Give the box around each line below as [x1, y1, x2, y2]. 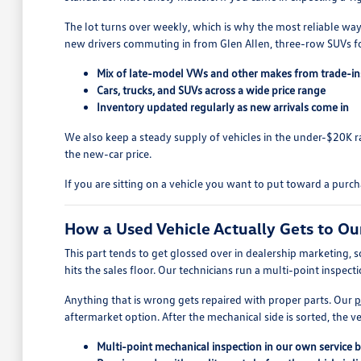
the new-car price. [64, 147, 151, 160]
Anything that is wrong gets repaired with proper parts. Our [64, 293, 355, 306]
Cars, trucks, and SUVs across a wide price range [96, 83, 326, 97]
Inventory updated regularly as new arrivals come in [96, 100, 349, 114]
